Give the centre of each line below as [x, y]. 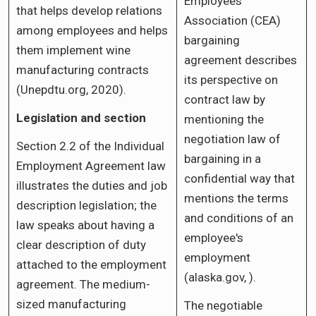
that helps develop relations [89, 10]
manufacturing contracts [83, 69]
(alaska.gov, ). [220, 277]
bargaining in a [223, 158]
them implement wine [73, 50]
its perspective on [231, 79]
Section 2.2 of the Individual [90, 146]
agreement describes [241, 60]
